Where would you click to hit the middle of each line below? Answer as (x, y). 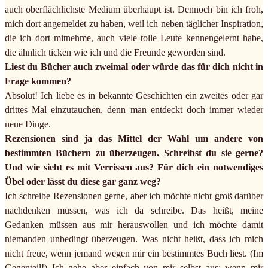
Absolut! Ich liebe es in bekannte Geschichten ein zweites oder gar (134, 96)
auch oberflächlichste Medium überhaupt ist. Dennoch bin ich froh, (134, 10)
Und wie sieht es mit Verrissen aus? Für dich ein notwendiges (134, 167)
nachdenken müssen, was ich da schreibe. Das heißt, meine (134, 211)
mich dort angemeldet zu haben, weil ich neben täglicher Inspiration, (134, 24)
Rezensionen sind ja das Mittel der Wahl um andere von (134, 139)
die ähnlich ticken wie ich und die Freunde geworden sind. (115, 53)
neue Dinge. (28, 124)
